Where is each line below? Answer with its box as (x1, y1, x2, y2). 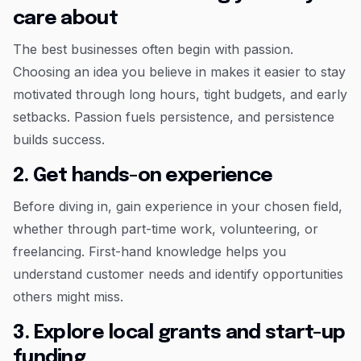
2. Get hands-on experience (13, 166, 273, 187)
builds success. (13, 131, 105, 148)
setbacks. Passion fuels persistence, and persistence (13, 109, 334, 126)
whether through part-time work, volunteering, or (13, 221, 318, 238)
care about (13, 9, 118, 30)
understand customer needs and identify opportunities (13, 266, 343, 283)
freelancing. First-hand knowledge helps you (13, 243, 286, 260)
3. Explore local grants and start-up (13, 323, 346, 344)
